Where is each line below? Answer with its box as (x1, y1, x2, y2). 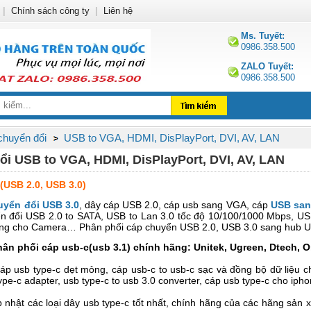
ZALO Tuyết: (241, 61, 294, 72)
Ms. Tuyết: (241, 31, 285, 41)
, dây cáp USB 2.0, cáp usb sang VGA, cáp (78, 199, 268, 210)
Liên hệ (103, 6, 133, 16)
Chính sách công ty (11, 6, 90, 16)
